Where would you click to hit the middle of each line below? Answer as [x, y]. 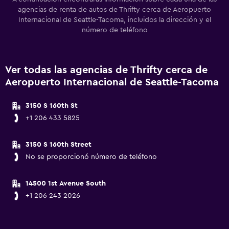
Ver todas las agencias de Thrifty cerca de [106, 70]
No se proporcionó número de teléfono [91, 157]
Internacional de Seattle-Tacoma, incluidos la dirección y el [114, 20]
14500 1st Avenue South [66, 184]
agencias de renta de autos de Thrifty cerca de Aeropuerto [114, 10]
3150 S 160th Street [59, 145]
